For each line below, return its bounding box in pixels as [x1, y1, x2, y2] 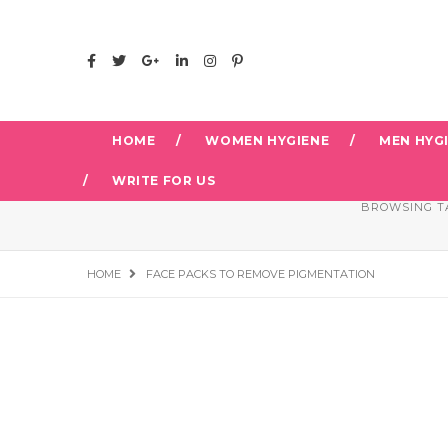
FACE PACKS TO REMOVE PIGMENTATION [146, 266, 375, 281]
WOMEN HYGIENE [205, 133, 330, 148]
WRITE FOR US [112, 173, 216, 188]
